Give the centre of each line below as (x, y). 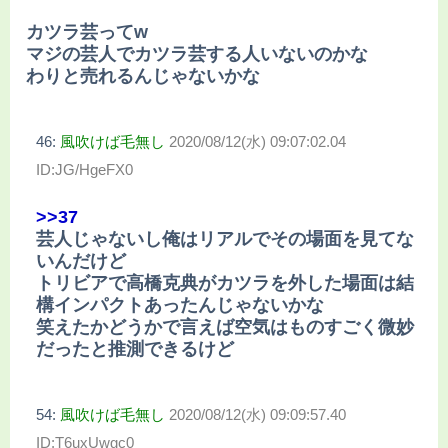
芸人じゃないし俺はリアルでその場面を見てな (225, 238)
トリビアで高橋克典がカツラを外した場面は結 (225, 282)
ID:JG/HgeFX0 (84, 170)
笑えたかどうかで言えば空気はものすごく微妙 (225, 326)
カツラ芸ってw (87, 32)
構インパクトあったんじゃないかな (180, 304)
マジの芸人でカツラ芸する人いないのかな (197, 54)
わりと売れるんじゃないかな (143, 76)
